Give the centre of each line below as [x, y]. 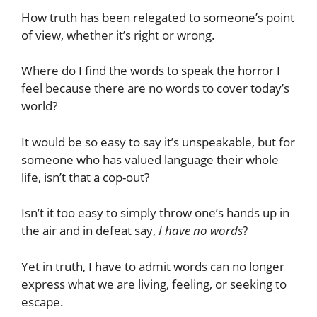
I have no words [201, 231]
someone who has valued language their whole [150, 159]
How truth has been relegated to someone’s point [158, 17]
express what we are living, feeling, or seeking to [154, 284]
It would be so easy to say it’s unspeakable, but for [158, 142]
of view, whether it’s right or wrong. [118, 35]
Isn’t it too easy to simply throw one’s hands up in [155, 213]
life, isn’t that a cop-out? [85, 177]
